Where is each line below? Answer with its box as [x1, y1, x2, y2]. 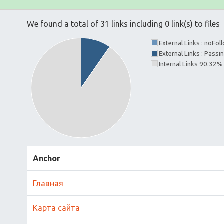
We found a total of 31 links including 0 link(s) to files [27, 19, 220, 28]
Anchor [33, 154, 60, 163]
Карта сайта [33, 203, 80, 212]
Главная [33, 179, 63, 188]
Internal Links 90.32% [158, 60, 223, 68]
